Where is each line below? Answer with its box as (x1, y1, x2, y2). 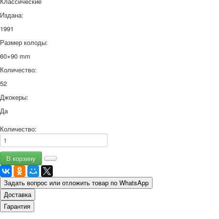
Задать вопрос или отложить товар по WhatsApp (4, 177, 149, 187)
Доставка (4, 189, 31, 199)
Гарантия (4, 201, 30, 211)
